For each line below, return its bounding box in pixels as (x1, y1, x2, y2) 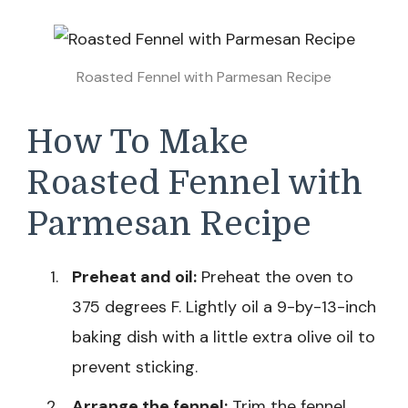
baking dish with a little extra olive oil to (72, 325, 375, 348)
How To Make (26, 123, 249, 162)
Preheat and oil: (72, 265, 197, 288)
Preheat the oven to (197, 265, 353, 288)
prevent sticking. (72, 355, 198, 378)
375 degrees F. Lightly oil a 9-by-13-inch (72, 295, 376, 318)
